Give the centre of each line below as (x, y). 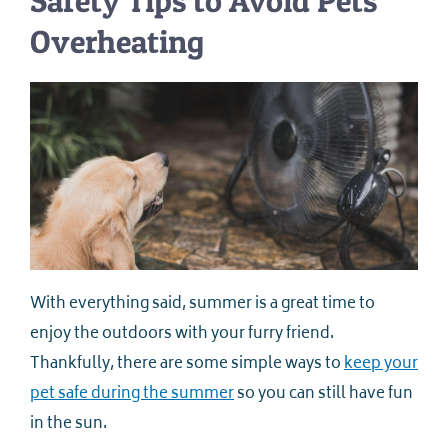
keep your (381, 365)
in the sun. (68, 425)
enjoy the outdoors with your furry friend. (182, 335)
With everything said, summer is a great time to (202, 305)
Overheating (117, 42)
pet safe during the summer (132, 395)
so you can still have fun (323, 395)
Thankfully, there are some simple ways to (187, 365)
